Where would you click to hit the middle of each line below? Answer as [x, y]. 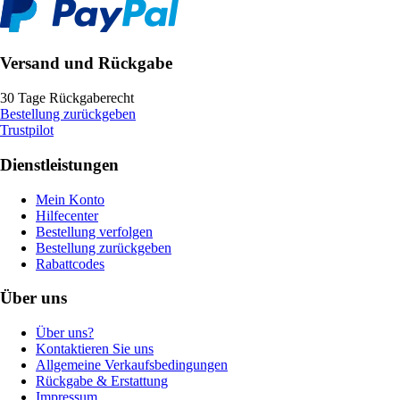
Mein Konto [70, 199]
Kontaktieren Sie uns [95, 349]
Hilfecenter [67, 215]
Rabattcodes [70, 263]
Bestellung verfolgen [94, 231]
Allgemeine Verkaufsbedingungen [132, 365]
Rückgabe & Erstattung [102, 381]
